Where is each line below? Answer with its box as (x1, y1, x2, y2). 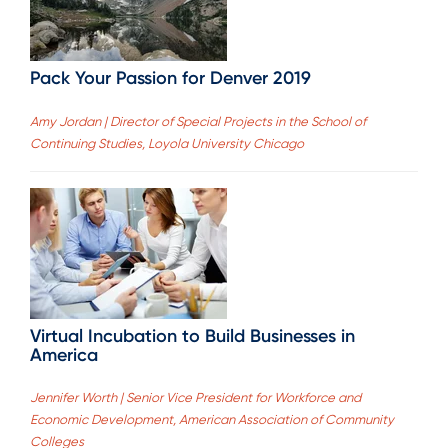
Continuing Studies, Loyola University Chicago (30, 135, 304, 151)
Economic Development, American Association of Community (30, 412, 394, 428)
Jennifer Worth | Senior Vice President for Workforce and (30, 390, 361, 406)
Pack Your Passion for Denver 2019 (30, 67, 311, 90)
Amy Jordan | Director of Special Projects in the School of (30, 113, 366, 129)
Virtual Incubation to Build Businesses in (30, 324, 355, 347)
